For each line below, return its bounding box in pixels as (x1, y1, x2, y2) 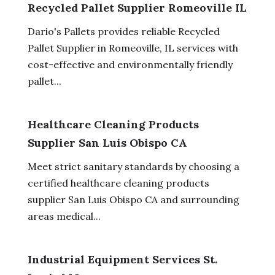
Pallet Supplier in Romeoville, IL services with (27, 41, 238, 54)
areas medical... (27, 209, 101, 222)
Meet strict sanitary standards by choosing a (27, 160, 239, 172)
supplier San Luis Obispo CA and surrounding (27, 193, 239, 206)
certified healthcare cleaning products (27, 176, 209, 189)
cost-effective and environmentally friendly (27, 58, 233, 71)
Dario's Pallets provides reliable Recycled (27, 25, 220, 37)
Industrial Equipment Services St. (27, 252, 217, 266)
